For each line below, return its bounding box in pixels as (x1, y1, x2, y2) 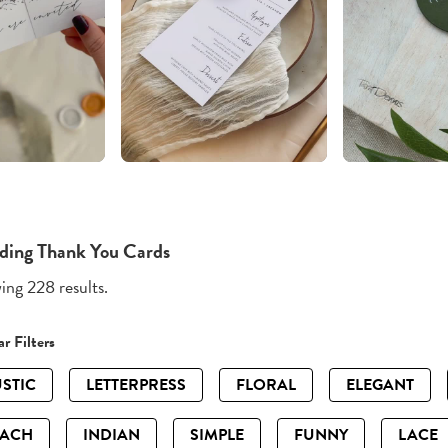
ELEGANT (346, 373, 414, 398)
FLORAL (236, 373, 296, 398)
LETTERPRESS (86, 373, 186, 398)
